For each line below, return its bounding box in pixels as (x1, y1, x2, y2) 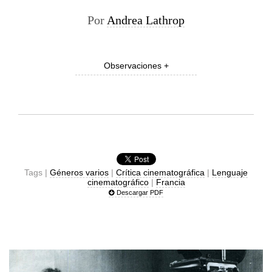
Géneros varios (50, 168, 109, 177)
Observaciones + (103, 61, 169, 70)
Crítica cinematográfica (116, 168, 205, 177)
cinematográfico (87, 177, 149, 187)
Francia (155, 177, 185, 187)
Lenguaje (212, 168, 248, 177)
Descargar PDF (115, 189, 163, 196)
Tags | (24, 168, 50, 177)
